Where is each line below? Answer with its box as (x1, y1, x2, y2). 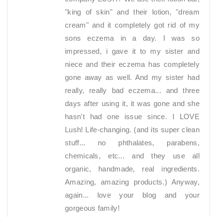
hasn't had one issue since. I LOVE (65, 112, 200, 121)
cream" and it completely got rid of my (65, 21, 200, 30)
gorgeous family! (65, 204, 120, 213)
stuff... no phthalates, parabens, (65, 139, 200, 147)
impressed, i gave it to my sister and (65, 47, 200, 56)
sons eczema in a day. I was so (65, 34, 200, 43)
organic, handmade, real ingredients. (65, 165, 200, 173)
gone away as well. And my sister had (65, 73, 200, 82)
